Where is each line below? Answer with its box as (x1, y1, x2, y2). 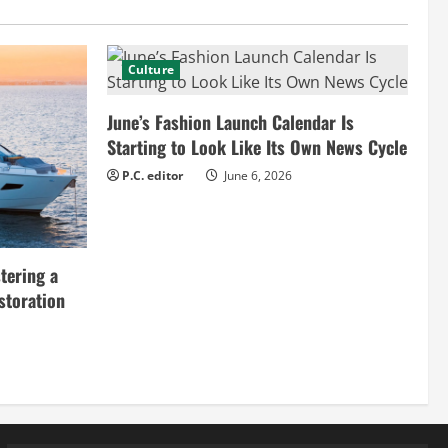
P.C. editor (122, 167, 183, 185)
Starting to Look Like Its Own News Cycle (107, 134, 407, 161)
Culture (128, 61, 174, 79)
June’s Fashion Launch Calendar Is (107, 109, 354, 136)
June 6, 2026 (221, 167, 292, 185)
